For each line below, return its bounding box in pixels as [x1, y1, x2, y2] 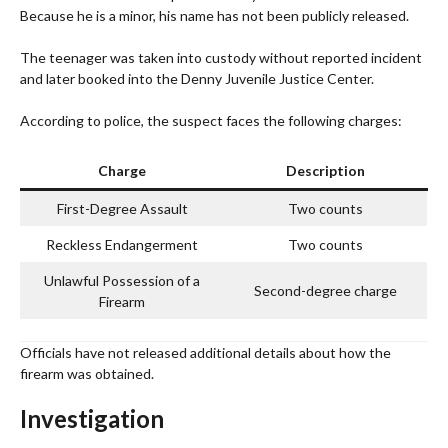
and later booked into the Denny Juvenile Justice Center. [20, 70, 374, 88]
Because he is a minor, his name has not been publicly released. [20, 7, 409, 25]
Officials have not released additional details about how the [20, 344, 391, 362]
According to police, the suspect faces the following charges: [20, 112, 402, 130]
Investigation [20, 404, 164, 434]
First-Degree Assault [56, 200, 188, 218]
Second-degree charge [254, 282, 397, 300]
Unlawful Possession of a [44, 272, 200, 290]
